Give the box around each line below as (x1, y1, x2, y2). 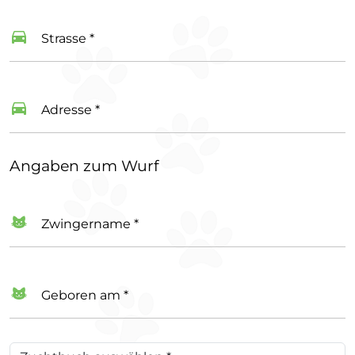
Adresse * (41, 101, 100, 117)
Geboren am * (41, 287, 128, 303)
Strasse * (41, 30, 94, 46)
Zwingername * (41, 216, 139, 231)
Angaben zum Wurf (10, 157, 158, 175)
